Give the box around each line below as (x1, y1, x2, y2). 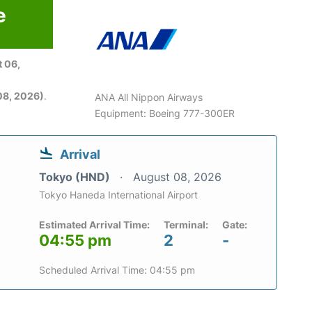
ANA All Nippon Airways (95, 91, 203, 103)
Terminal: (164, 219, 208, 231)
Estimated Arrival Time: (39, 219, 150, 231)
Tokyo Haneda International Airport (39, 189, 198, 201)
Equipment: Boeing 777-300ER (95, 107, 235, 119)
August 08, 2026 (133, 170, 221, 184)
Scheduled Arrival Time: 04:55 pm (39, 264, 195, 276)
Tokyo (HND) (39, 170, 113, 184)
